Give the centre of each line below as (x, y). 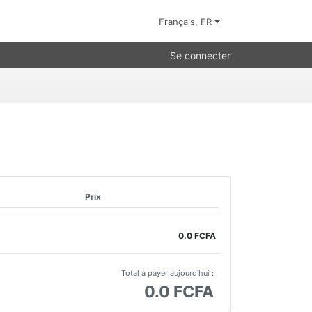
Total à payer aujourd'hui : (168, 273)
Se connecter (200, 55)
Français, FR (187, 22)
